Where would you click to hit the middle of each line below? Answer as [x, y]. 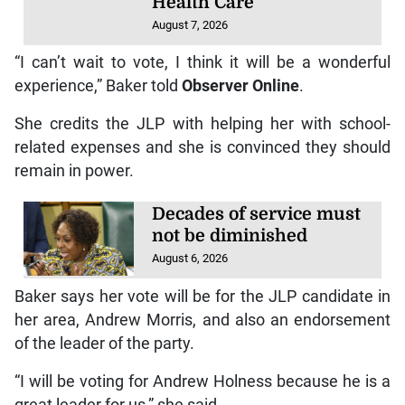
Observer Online [240, 86]
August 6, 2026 [190, 259]
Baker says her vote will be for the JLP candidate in [202, 296]
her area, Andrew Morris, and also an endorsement [202, 320]
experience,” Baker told [98, 86]
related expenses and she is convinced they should [202, 148]
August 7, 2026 [190, 24]
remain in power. [74, 171]
